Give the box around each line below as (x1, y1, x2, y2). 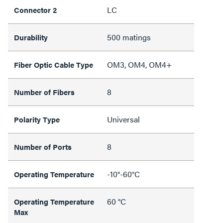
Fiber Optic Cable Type (14, 59, 93, 70)
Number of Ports (14, 141, 72, 152)
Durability (14, 31, 48, 42)
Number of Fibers (14, 86, 75, 97)
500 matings (107, 31, 151, 43)
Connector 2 (14, 4, 57, 15)
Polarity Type (14, 113, 60, 124)
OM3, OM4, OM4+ (107, 58, 172, 70)
